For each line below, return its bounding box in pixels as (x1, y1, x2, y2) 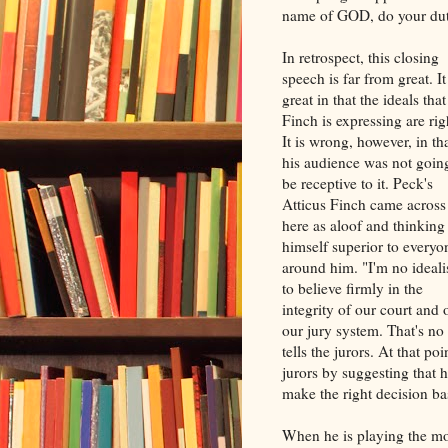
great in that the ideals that (282, 88, 446, 109)
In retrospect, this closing (282, 46, 439, 67)
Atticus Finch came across (282, 193, 446, 214)
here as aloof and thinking (282, 214, 445, 235)
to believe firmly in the (282, 277, 423, 298)
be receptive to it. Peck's (282, 172, 433, 193)
